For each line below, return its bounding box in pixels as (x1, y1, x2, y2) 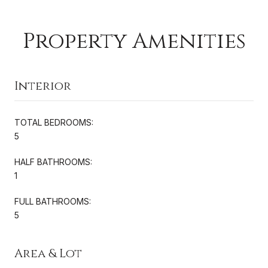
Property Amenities (22, 26, 246, 56)
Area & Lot (14, 245, 82, 261)
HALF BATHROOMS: (14, 156, 92, 167)
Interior (14, 77, 71, 94)
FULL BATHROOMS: (14, 196, 91, 206)
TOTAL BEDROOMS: (14, 117, 93, 127)
